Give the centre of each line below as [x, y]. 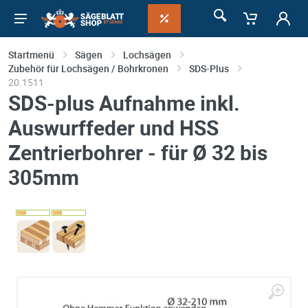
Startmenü [31, 55]
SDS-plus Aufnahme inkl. [124, 103]
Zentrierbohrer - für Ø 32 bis [138, 152]
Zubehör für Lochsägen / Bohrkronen [88, 68]
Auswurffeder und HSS [113, 128]
